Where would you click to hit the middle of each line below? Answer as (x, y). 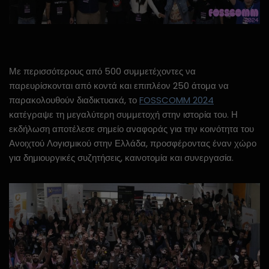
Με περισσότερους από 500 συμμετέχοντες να (102, 71)
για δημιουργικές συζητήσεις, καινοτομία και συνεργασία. (121, 157)
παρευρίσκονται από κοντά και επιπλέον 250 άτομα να (119, 85)
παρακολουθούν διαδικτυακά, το (74, 100)
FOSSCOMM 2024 (177, 100)
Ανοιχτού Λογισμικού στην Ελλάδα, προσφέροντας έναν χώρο (133, 143)
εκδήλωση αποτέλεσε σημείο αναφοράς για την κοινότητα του (131, 128)
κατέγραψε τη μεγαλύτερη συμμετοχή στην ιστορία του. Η (123, 114)
